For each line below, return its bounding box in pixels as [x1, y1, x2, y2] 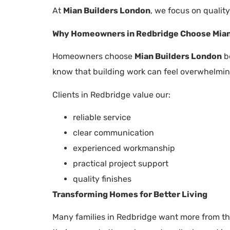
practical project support [73, 159, 168, 169]
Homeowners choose [52, 51, 135, 62]
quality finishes [73, 174, 131, 184]
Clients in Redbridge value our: [52, 89, 170, 100]
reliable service [73, 112, 131, 123]
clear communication [73, 128, 154, 138]
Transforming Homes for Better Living [52, 189, 207, 200]
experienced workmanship [73, 143, 175, 154]
